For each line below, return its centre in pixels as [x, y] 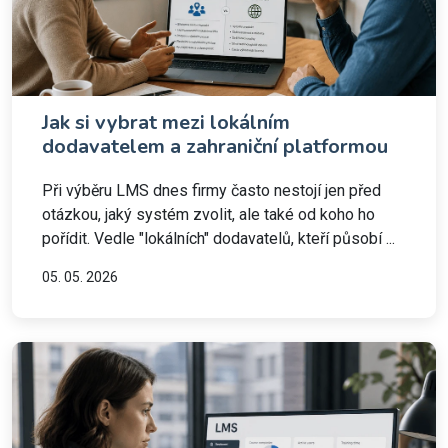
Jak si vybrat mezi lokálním [166, 122]
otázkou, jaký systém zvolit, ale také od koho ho [208, 214]
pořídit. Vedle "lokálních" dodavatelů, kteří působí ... [218, 238]
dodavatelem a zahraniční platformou [215, 146]
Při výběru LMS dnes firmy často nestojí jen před [211, 190]
